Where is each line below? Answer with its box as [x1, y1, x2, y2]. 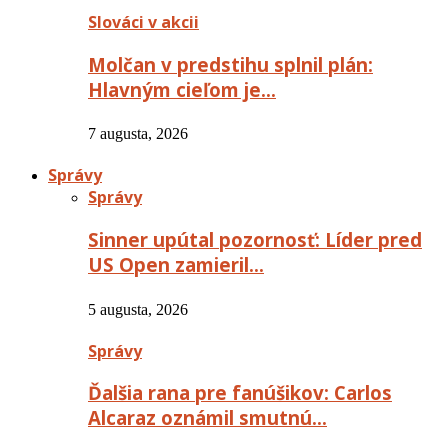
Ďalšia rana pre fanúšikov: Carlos [88, 380, 392, 406]
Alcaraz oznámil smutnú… [88, 405, 327, 431]
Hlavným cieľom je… [88, 76, 276, 102]
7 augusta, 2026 [88, 125, 188, 143]
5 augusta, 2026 [88, 300, 188, 318]
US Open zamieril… [88, 251, 264, 277]
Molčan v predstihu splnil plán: [88, 51, 373, 77]
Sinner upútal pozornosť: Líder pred [88, 226, 422, 252]
